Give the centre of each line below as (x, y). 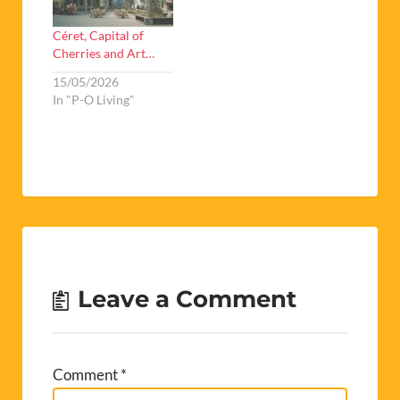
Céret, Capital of (98, 35)
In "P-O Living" (94, 100)
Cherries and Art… (104, 53)
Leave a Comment (187, 299)
